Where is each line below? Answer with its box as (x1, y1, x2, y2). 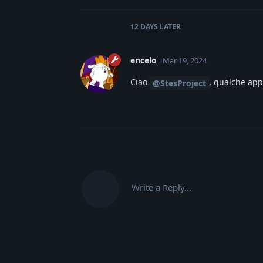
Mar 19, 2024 (163, 55, 207, 66)
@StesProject (153, 77, 206, 89)
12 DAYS (130, 21, 158, 32)
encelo (130, 54, 157, 66)
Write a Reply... (131, 181, 191, 193)
